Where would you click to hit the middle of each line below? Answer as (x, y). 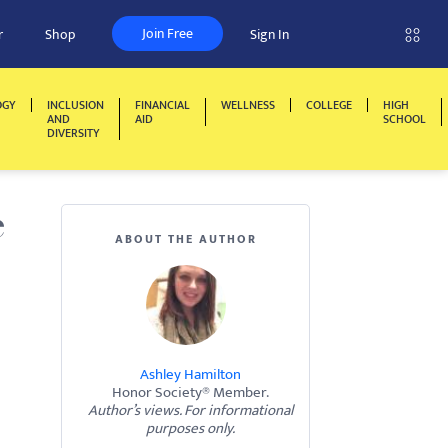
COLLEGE (329, 105)
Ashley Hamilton (190, 374)
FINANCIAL (162, 105)
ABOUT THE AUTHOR (185, 239)
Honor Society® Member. (190, 392)
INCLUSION (75, 105)
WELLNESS (248, 105)
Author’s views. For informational (190, 410)
